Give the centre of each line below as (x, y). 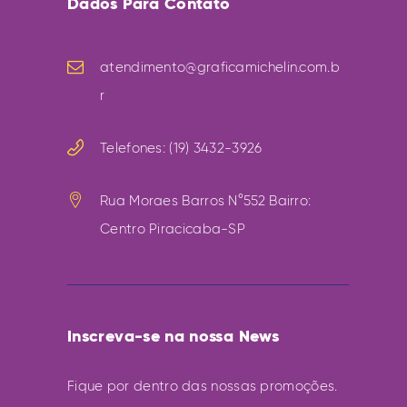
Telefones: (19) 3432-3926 (181, 148)
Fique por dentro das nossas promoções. (203, 387)
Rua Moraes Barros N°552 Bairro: (206, 200)
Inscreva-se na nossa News (173, 335)
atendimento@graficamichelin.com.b (220, 67)
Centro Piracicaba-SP (173, 228)
